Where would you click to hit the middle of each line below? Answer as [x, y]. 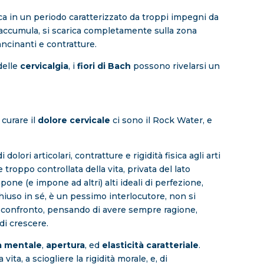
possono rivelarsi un [175, 66]
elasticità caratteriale [149, 245]
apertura [65, 245]
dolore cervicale [74, 121]
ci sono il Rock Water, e [161, 121]
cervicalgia [43, 66]
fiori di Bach [104, 66]
